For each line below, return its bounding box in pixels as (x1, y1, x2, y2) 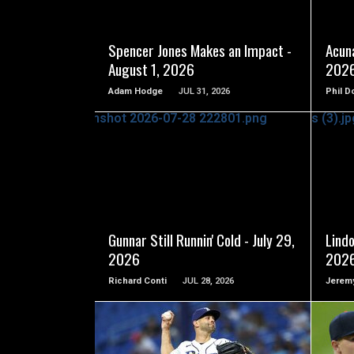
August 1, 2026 (108, 58, 195, 81)
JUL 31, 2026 (179, 86, 231, 97)
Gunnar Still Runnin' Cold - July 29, (108, 228, 296, 252)
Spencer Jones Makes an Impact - (108, 39, 292, 62)
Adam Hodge (108, 86, 164, 97)
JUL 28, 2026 (183, 276, 235, 287)
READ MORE (173, 179, 234, 200)
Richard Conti (108, 276, 168, 287)
